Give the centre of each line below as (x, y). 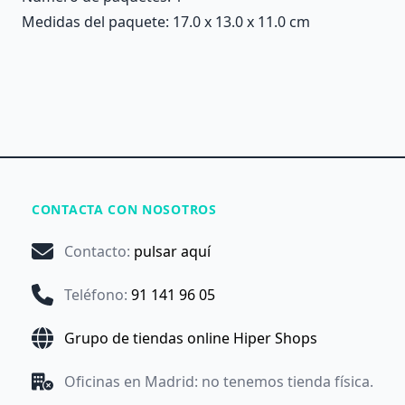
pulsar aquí (172, 251)
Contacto (95, 251)
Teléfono (94, 294)
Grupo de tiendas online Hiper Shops (191, 338)
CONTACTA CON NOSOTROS (124, 209)
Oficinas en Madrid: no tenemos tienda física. (219, 381)
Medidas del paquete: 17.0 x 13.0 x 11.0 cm (166, 21)
